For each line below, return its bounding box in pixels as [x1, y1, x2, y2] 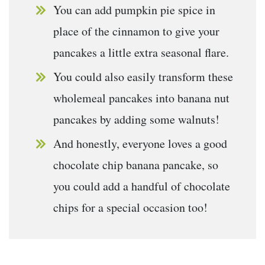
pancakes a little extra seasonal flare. [53, 44, 229, 61]
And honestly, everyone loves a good [53, 135, 227, 152]
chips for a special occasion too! [53, 199, 208, 216]
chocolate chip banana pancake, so [53, 157, 218, 173]
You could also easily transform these [53, 69, 233, 85]
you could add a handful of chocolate [53, 178, 230, 195]
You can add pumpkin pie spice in [53, 2, 215, 18]
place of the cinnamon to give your [53, 23, 219, 40]
